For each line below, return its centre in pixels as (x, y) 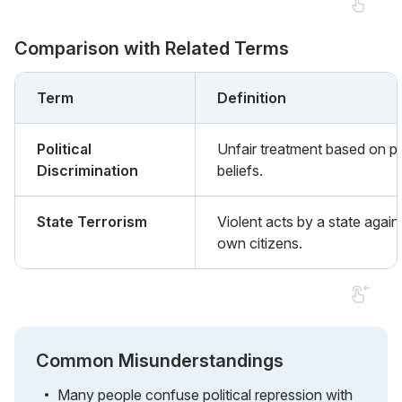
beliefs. (240, 170)
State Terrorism (92, 221)
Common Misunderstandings (160, 360)
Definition (252, 97)
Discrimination (87, 170)
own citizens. (260, 243)
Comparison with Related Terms (152, 48)
